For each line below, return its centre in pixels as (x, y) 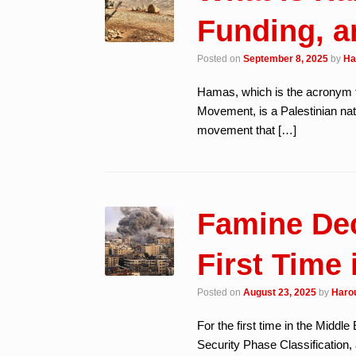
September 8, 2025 (286, 58)
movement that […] (247, 130)
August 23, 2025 (280, 292)
